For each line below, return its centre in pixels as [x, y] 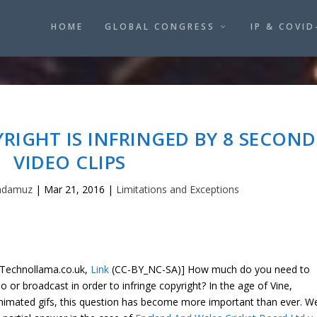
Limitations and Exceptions [178, 189]
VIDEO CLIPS [70, 162]
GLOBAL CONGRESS [160, 27]
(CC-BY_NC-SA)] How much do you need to [209, 269]
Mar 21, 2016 [75, 189]
